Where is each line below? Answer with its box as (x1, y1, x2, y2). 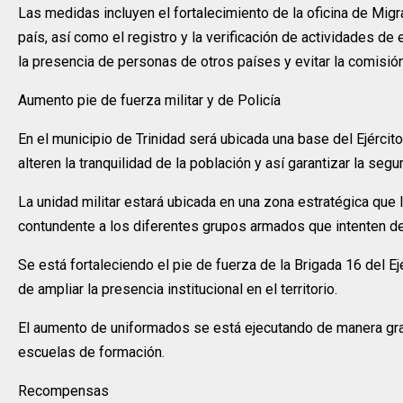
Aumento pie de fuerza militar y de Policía (18, 92, 281, 110)
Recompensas (18, 382, 109, 400)
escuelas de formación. (18, 344, 165, 362)
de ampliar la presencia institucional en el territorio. (18, 281, 337, 299)
